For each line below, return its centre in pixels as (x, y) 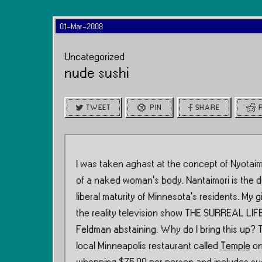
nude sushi (97, 74)
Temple (235, 246)
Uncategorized (94, 57)
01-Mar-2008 (81, 27)
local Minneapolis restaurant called (148, 246)
